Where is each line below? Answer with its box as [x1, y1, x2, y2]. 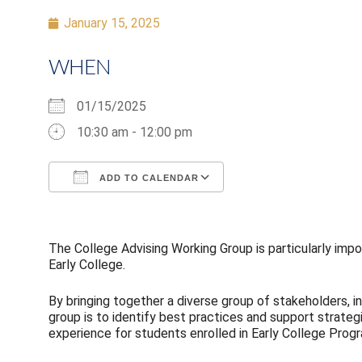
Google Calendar [239, 198, 332, 214]
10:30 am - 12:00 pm [77, 124, 192, 140]
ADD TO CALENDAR [96, 172, 199, 183]
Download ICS [77, 198, 157, 214]
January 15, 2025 [64, 15, 160, 31]
